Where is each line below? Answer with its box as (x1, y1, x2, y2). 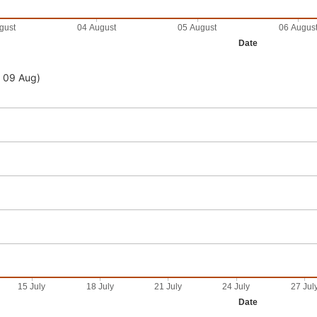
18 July (86, 282, 114, 292)
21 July (154, 282, 183, 292)
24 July (222, 282, 250, 292)
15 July (18, 282, 46, 292)
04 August (77, 23, 117, 33)
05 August (178, 23, 218, 33)
